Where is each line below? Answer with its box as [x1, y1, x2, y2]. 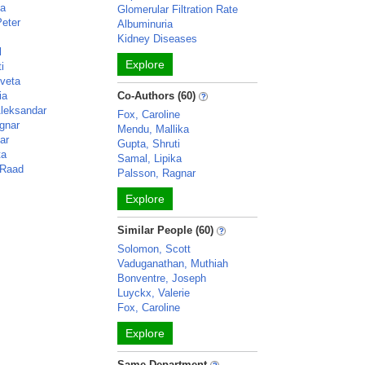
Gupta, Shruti [117, 138, 181, 150]
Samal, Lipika [117, 152, 182, 165]
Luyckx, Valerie [117, 287, 191, 299]
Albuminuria [117, 18, 174, 30]
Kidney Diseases [117, 33, 198, 45]
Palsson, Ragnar [117, 167, 196, 179]
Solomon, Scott [117, 243, 191, 255]
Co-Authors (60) [117, 90, 196, 102]
